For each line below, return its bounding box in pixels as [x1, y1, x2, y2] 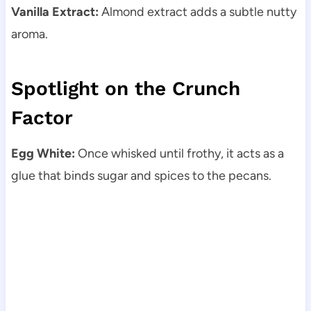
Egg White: [10, 145, 75, 161]
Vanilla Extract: [10, 3, 99, 19]
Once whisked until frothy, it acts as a [74, 145, 284, 161]
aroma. [10, 26, 48, 42]
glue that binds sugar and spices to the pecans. [10, 167, 271, 183]
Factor [10, 106, 73, 129]
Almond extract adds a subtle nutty [98, 3, 296, 19]
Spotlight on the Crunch [10, 76, 240, 100]
